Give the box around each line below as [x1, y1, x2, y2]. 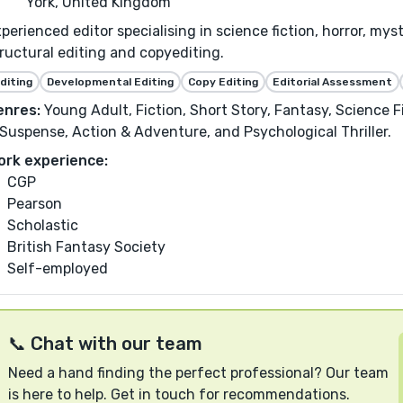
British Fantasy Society [7, 238, 166, 256]
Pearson [7, 195, 62, 213]
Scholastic [7, 217, 78, 235]
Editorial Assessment [273, 76, 392, 89]
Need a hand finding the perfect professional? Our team [8, 363, 389, 381]
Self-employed [7, 260, 108, 278]
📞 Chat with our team [8, 332, 202, 354]
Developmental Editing [47, 76, 174, 89]
